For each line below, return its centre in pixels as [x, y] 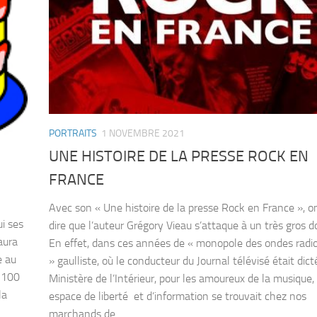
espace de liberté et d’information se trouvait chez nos [178, 296]
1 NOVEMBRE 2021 [143, 133]
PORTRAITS [73, 133]
